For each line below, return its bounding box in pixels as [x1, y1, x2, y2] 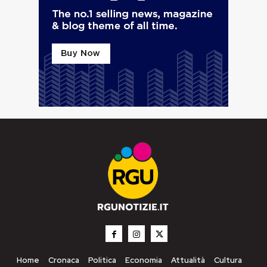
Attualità [170, 255, 205, 266]
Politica [88, 255, 116, 266]
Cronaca [48, 255, 79, 266]
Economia [125, 255, 162, 266]
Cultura [213, 255, 242, 266]
